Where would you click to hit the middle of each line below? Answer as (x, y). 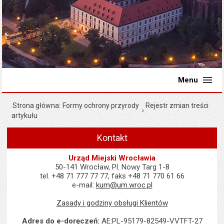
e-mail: (84, 185)
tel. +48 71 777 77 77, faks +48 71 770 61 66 (112, 176)
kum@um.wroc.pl (124, 185)
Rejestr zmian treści (177, 105)
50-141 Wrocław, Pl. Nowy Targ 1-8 (112, 167)
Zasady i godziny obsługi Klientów (112, 203)
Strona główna (36, 105)
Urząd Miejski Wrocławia (112, 158)
